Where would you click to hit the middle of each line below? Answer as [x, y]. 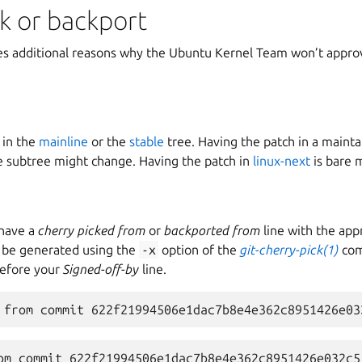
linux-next [282, 161]
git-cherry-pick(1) [290, 250]
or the [109, 141]
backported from [212, 230]
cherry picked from [92, 230]
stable [147, 141]
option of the [200, 250]
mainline [63, 141]
